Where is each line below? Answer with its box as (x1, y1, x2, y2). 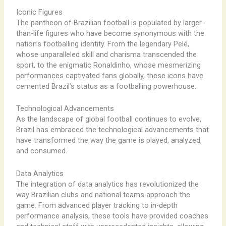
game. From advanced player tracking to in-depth (16, 200, 178, 210)
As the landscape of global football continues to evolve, (16, 115, 201, 124)
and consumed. (16, 146, 67, 156)
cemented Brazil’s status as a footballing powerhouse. (16, 81, 196, 91)
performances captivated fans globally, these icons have (16, 71, 203, 80)
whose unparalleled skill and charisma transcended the (16, 49, 197, 59)
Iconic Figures (16, 7, 63, 17)
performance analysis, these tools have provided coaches (16, 211, 208, 220)
